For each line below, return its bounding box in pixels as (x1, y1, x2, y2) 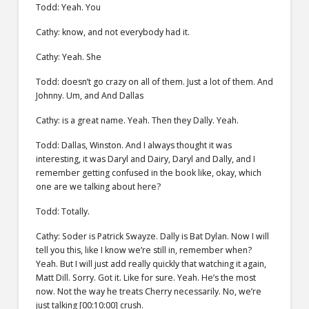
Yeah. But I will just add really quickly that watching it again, (35, 258, 266, 270)
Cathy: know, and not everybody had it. (35, 26, 190, 38)
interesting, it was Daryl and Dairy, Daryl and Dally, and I (35, 153, 255, 166)
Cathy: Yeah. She (35, 51, 101, 63)
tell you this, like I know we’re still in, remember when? (35, 244, 252, 257)
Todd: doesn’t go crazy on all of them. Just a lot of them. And (35, 76, 273, 88)
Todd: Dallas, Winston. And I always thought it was (35, 139, 232, 152)
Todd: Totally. (35, 206, 90, 218)
